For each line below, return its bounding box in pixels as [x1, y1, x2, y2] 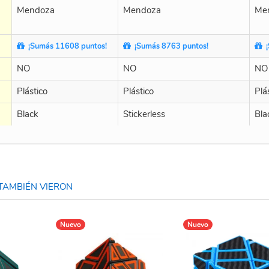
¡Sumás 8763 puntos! [131, 40, 208, 52]
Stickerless [123, 107, 165, 120]
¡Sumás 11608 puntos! [25, 40, 107, 52]
